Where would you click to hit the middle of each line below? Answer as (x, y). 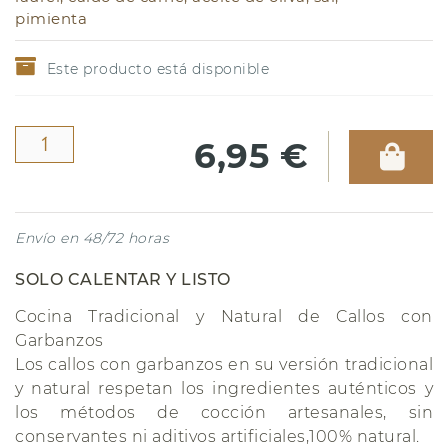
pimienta (51, 18)
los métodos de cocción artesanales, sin (224, 412)
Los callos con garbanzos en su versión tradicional (224, 364)
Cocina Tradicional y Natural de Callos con (224, 316)
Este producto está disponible (157, 68)
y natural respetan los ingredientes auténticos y (224, 388)
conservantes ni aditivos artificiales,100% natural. (217, 436)
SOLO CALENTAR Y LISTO (123, 279)
